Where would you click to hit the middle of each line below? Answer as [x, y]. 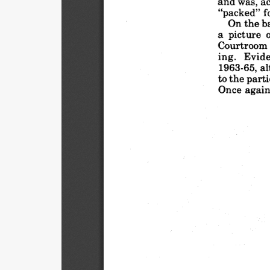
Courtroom [242, 45]
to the [231, 78]
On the [243, 22]
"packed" [238, 12]
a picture [239, 34]
